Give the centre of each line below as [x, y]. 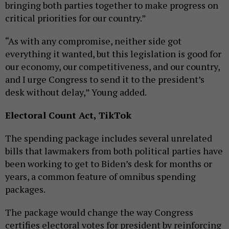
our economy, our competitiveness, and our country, [112, 67]
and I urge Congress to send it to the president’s [105, 79]
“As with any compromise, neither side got [93, 41]
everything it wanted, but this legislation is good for [113, 54]
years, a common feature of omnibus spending [100, 177]
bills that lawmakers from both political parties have [114, 151]
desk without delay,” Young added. [76, 92]
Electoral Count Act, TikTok [68, 115]
